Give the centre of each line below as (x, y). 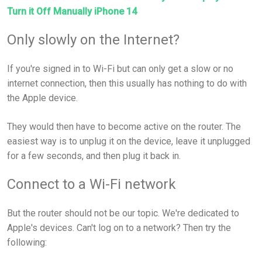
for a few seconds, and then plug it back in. (94, 156)
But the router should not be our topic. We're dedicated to (123, 213)
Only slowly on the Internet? (93, 39)
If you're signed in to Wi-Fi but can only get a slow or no (120, 68)
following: (27, 242)
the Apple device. (44, 98)
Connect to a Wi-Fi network (92, 184)
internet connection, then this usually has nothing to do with (127, 83)
